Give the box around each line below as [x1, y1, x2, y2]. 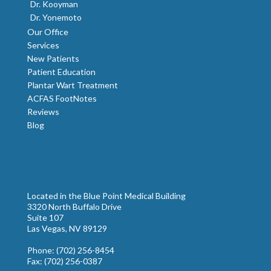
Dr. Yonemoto [30, 12, 82, 22]
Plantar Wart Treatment [27, 80, 118, 90]
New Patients [27, 53, 79, 64]
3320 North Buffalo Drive [27, 201, 122, 212]
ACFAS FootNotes [27, 93, 97, 103]
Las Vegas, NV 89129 [27, 223, 107, 233]
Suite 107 [27, 212, 64, 223]
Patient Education [27, 67, 96, 77]
